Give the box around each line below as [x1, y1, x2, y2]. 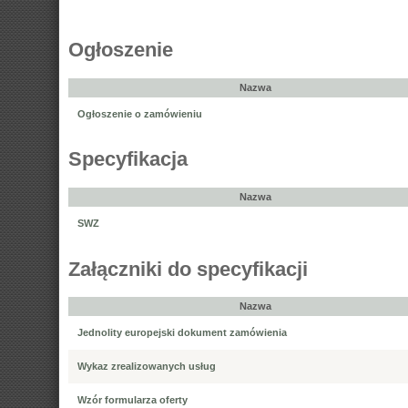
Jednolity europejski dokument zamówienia [77, 327, 287, 339]
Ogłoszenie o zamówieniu [77, 107, 202, 119]
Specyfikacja [68, 148, 188, 171]
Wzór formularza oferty [77, 394, 188, 406]
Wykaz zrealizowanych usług [77, 361, 216, 372]
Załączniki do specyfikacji [68, 257, 308, 280]
